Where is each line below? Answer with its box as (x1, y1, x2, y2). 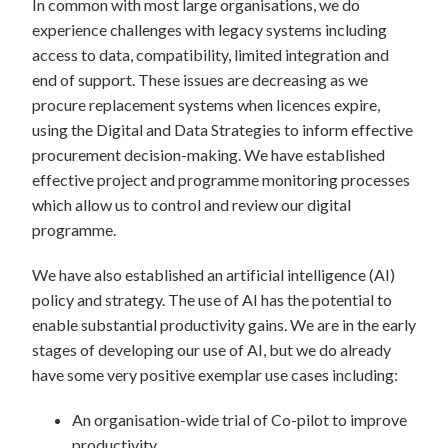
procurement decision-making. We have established (32, 145, 385, 164)
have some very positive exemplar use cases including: (32, 365, 404, 384)
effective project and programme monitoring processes (32, 170, 410, 189)
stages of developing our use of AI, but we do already (32, 340, 391, 359)
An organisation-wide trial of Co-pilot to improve (72, 410, 407, 429)
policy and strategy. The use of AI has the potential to (32, 290, 392, 309)
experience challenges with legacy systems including (32, 20, 387, 39)
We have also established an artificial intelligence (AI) (32, 265, 395, 284)
